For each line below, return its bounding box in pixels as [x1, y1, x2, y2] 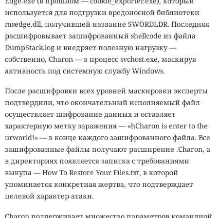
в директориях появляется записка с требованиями [5, 156, 189, 166]
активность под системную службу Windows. [5, 66, 165, 75]
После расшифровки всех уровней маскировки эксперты [5, 86, 208, 96]
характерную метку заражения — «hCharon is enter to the [5, 121, 208, 131]
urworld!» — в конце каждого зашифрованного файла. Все [5, 133, 210, 143]
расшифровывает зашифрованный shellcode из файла [5, 31, 196, 40]
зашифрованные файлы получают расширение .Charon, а [5, 145, 210, 154]
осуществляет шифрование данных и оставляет [5, 109, 176, 119]
